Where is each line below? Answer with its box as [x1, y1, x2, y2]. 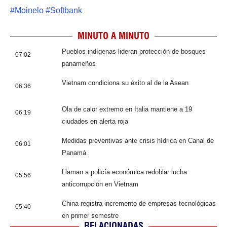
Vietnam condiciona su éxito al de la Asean [62, 79, 188, 87]
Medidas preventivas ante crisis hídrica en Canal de [62, 137, 214, 145]
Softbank [50, 6, 82, 15]
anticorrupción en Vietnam [62, 180, 138, 188]
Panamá [62, 149, 86, 157]
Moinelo [15, 6, 44, 15]
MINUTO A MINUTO [78, 30, 149, 42]
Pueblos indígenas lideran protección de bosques [62, 48, 206, 56]
